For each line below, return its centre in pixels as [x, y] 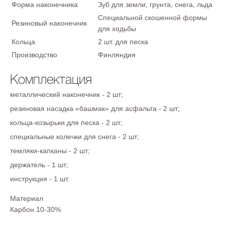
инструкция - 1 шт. [40, 179]
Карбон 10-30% [35, 209]
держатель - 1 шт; [39, 165]
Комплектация [51, 79]
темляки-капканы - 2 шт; [50, 151]
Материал [27, 198]
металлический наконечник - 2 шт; [67, 94]
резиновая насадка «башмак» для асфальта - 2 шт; [95, 108]
